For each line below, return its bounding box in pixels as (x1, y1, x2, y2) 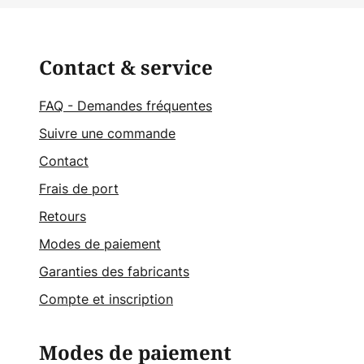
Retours (39, 207, 86, 226)
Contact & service (39, 54, 213, 83)
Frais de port (39, 180, 119, 198)
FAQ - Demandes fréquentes (39, 97, 212, 115)
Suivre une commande (39, 124, 175, 143)
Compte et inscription (39, 290, 173, 309)
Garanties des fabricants (39, 262, 189, 281)
